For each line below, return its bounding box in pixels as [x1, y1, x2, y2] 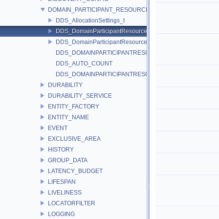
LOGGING [48, 210, 75, 218]
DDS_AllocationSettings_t [56, 17, 125, 24]
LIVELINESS [48, 189, 82, 196]
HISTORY [48, 146, 74, 153]
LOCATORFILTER [48, 199, 95, 207]
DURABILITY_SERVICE [48, 92, 112, 99]
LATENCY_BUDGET [48, 167, 103, 175]
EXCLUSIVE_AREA [48, 135, 101, 142]
